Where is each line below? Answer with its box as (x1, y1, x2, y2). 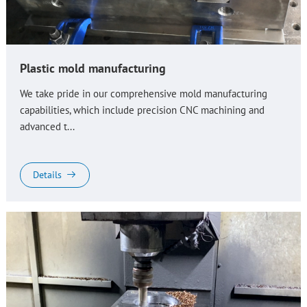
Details (32, 169, 62, 182)
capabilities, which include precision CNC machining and (19, 103, 265, 117)
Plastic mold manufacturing (19, 60, 166, 77)
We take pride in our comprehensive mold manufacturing (19, 87, 267, 101)
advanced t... (19, 120, 75, 134)
